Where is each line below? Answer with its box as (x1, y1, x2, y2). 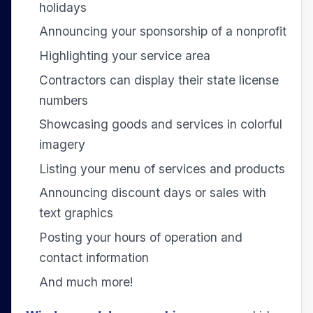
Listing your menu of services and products (39, 161, 286, 176)
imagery (39, 137, 86, 152)
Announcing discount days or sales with (39, 185, 267, 201)
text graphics (39, 205, 114, 221)
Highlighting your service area (39, 48, 211, 64)
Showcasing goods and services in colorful (39, 117, 283, 132)
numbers (39, 92, 89, 108)
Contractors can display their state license (39, 72, 279, 87)
